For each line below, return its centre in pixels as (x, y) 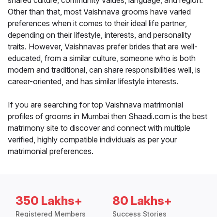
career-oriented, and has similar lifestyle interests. (93, 82)
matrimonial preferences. (51, 151)
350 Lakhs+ (49, 201)
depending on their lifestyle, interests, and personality (100, 35)
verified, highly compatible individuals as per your (92, 140)
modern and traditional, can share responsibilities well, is (104, 70)
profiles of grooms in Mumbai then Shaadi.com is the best (108, 116)
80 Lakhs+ (142, 201)
